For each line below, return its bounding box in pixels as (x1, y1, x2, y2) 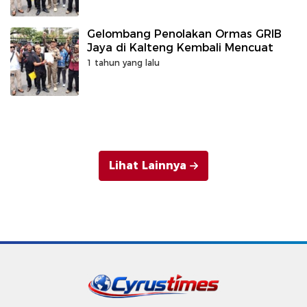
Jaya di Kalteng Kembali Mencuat (87, 41, 273, 54)
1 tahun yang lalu (87, 58, 160, 68)
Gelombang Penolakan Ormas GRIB (87, 27, 282, 40)
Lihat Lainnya (108, 159, 186, 172)
